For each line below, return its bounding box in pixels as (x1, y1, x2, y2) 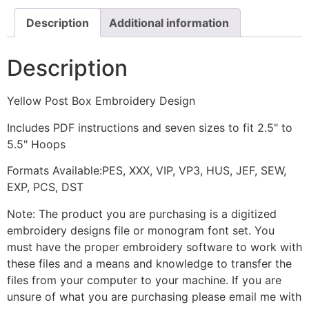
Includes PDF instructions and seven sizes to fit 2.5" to (7, 120, 292, 134)
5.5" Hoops (7, 137, 66, 151)
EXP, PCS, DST (7, 180, 83, 195)
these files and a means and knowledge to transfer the (7, 256, 292, 270)
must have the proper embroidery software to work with (7, 239, 302, 254)
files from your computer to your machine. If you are (7, 272, 281, 287)
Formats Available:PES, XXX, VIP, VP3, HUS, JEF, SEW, (7, 163, 286, 178)
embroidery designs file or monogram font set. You (7, 223, 275, 237)
